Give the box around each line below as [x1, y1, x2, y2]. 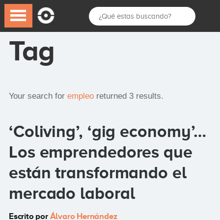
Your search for [8, 91, 67, 101]
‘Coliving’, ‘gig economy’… [8, 122, 207, 140]
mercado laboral [8, 184, 135, 202]
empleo [67, 91, 94, 101]
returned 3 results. [93, 91, 164, 101]
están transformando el [8, 163, 187, 182]
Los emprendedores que [8, 142, 192, 161]
